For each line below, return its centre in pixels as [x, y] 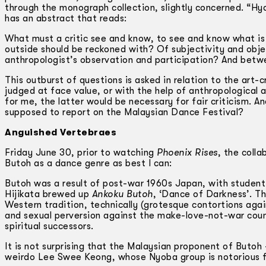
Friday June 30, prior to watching [81, 152]
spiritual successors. [49, 226]
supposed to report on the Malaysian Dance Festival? [124, 112]
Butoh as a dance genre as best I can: [88, 163]
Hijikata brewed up [48, 194]
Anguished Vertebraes [61, 132]
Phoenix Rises [187, 152]
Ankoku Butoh [122, 194]
